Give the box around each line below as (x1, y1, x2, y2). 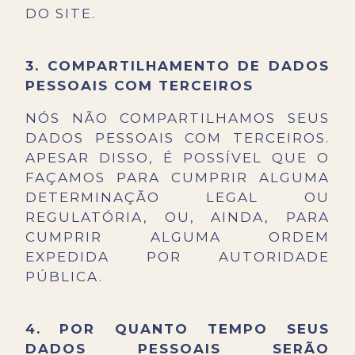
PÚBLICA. (25, 269, 103, 285)
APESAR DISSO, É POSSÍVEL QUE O (25, 150, 330, 166)
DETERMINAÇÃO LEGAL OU (25, 189, 330, 206)
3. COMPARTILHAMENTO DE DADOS (25, 58, 330, 74)
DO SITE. (25, 6, 96, 22)
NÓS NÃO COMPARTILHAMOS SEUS (25, 110, 330, 127)
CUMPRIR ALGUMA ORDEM (25, 229, 330, 246)
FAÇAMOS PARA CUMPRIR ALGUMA (25, 170, 330, 186)
